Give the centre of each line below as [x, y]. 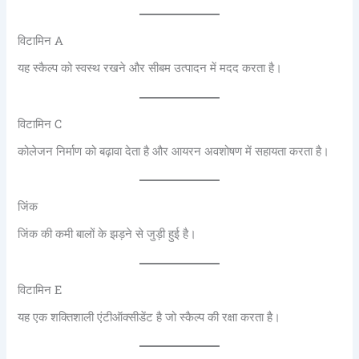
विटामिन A [41, 40]
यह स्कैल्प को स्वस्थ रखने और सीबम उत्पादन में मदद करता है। [150, 69]
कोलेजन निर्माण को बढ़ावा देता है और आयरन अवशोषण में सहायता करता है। [174, 151]
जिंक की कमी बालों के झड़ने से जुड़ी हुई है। [107, 234]
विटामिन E [40, 289]
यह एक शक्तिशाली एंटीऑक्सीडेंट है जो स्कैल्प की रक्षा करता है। [149, 317]
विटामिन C [40, 123]
